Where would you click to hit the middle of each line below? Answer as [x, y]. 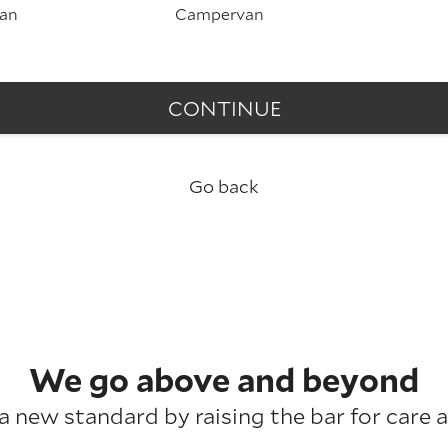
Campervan [220, 13]
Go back [224, 186]
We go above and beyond [224, 379]
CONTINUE [224, 108]
